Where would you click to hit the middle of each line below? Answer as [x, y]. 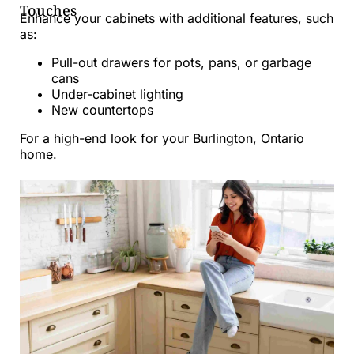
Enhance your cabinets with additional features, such [177, 18]
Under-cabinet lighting [117, 94]
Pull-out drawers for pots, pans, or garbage [181, 62]
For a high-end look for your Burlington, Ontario [162, 138]
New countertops [102, 110]
